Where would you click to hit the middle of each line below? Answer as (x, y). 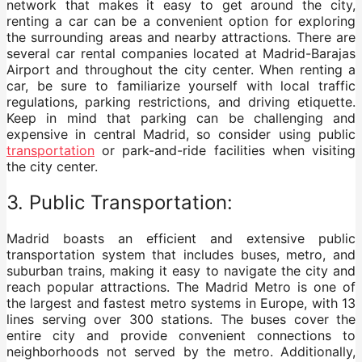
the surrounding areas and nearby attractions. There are (181, 38)
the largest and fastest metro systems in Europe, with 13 (181, 303)
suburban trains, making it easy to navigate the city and (181, 271)
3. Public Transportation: (120, 203)
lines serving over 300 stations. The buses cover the (181, 320)
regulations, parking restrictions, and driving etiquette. (181, 102)
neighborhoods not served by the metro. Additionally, (181, 352)
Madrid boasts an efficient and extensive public (181, 239)
